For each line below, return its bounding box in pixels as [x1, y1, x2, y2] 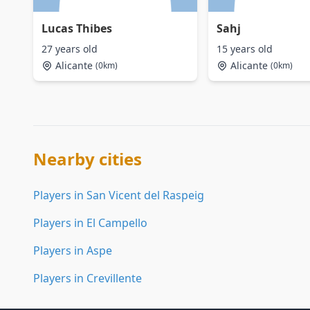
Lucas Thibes [42, 21, 112, 36]
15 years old [216, 42, 273, 55]
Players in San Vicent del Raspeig [33, 188, 204, 203]
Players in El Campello [33, 215, 147, 230]
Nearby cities [33, 147, 142, 170]
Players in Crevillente [33, 271, 142, 286]
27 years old [42, 42, 98, 55]
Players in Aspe [33, 243, 112, 258]
